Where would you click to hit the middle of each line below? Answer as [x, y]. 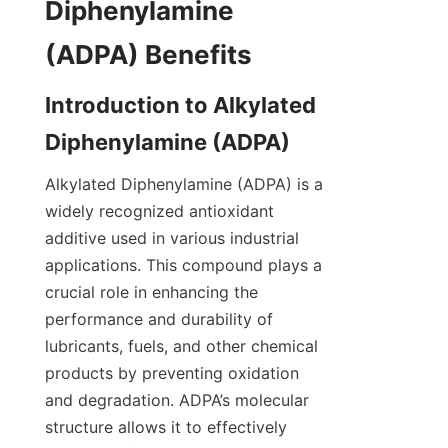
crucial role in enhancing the [151, 292]
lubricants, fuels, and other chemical [181, 346]
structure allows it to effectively [166, 427]
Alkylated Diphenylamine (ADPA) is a [184, 184]
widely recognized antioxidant [159, 211]
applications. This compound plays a [183, 265]
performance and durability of [159, 319]
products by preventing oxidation [172, 373]
